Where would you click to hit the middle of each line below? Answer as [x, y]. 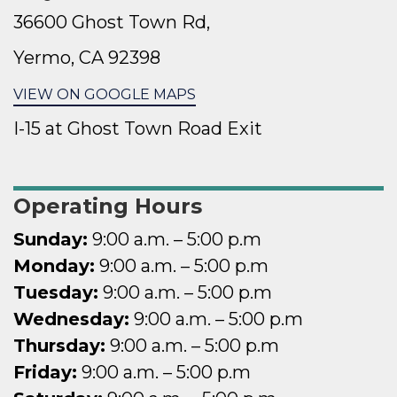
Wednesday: [71, 319]
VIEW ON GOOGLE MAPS [105, 94]
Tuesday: [56, 292]
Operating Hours [108, 206]
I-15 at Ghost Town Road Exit [138, 128]
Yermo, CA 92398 [87, 58]
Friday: [45, 372]
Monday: [54, 266]
